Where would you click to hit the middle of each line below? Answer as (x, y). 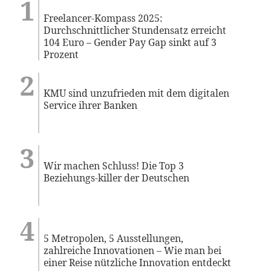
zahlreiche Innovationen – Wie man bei (133, 250)
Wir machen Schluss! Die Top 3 (114, 165)
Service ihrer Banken (91, 105)
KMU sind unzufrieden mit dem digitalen (137, 93)
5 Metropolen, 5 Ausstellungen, (114, 238)
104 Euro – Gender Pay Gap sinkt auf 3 (130, 42)
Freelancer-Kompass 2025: (103, 18)
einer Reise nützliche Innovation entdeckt (138, 262)
